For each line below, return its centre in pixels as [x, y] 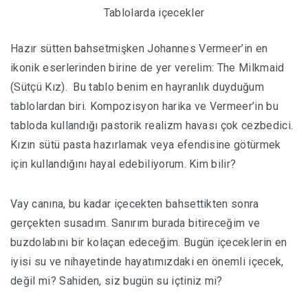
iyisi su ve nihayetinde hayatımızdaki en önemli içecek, [147, 261]
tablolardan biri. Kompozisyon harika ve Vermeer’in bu [144, 106]
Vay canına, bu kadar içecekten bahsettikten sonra [135, 203]
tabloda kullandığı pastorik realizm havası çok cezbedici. [152, 125]
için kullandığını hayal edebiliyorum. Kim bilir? [123, 164]
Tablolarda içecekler [154, 12]
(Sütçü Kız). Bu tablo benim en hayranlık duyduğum [137, 87]
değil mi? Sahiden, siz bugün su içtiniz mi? [117, 280]
